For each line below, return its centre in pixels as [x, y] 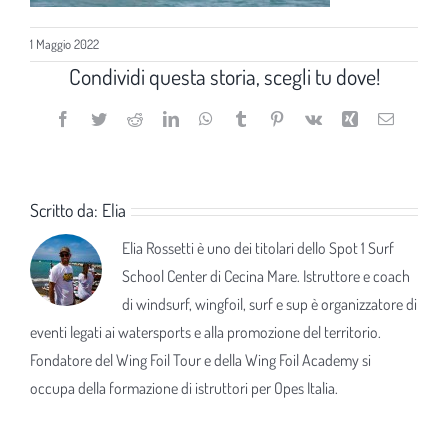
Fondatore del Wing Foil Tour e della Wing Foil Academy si [200, 360]
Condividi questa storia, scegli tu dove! [224, 76]
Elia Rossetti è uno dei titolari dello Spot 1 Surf [258, 248]
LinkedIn [206, 118]
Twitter [128, 118]
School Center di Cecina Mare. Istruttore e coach [266, 276]
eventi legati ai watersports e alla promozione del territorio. [205, 332]
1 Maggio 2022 [64, 44]
